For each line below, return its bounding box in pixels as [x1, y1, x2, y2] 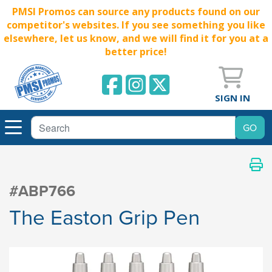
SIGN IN [215, 91, 250, 104]
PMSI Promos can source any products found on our [12, 5, 260, 18]
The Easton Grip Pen [9, 202, 200, 232]
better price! [105, 45, 167, 58]
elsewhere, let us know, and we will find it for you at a [4, 32, 268, 45]
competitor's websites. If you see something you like [7, 18, 265, 32]
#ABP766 [9, 180, 75, 202]
